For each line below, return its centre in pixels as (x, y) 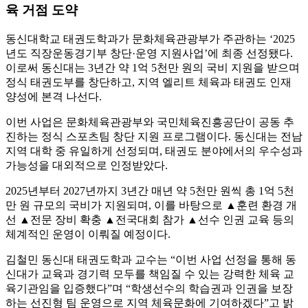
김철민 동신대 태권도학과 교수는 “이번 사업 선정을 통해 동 (151, 259)
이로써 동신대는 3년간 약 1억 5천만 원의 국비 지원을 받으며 (153, 67)
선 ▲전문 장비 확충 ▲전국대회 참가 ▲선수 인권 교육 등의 (150, 219)
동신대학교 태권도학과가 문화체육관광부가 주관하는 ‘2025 (150, 38)
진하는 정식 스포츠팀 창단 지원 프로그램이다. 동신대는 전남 (154, 136)
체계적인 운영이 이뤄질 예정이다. (88, 234)
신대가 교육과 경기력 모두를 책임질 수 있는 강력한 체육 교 (150, 274)
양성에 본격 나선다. (54, 96)
